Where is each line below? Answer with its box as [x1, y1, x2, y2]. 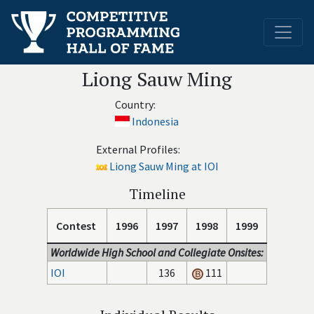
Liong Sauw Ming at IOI [109, 159, 219, 173]
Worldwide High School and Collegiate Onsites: [50, 245, 264, 259]
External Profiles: [95, 142, 180, 156]
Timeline [128, 184, 186, 203]
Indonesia [131, 114, 179, 128]
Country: [114, 97, 156, 111]
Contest [56, 219, 96, 233]
